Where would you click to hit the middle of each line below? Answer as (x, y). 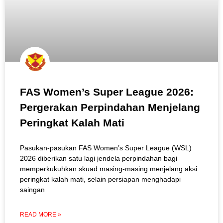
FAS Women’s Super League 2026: (107, 92)
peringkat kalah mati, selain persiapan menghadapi (100, 179)
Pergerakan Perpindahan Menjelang (110, 107)
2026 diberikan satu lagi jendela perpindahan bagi (99, 158)
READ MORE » (41, 214)
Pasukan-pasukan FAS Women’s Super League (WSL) (106, 148)
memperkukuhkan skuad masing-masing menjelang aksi (109, 168)
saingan (32, 189)
